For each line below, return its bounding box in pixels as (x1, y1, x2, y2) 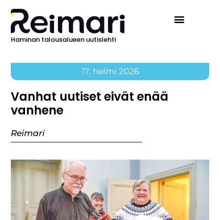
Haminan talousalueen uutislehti (11, 35, 116, 45)
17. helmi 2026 (81, 66, 139, 77)
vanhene (11, 102, 64, 119)
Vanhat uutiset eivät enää (11, 88, 169, 105)
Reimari (11, 128, 45, 138)
